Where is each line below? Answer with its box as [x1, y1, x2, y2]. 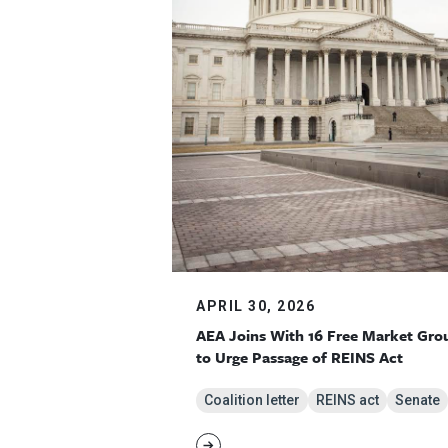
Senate [395, 392, 440, 409]
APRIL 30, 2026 [196, 298, 315, 315]
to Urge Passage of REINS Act [196, 346, 403, 369]
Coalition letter [204, 392, 300, 409]
